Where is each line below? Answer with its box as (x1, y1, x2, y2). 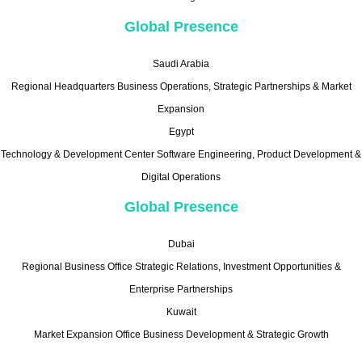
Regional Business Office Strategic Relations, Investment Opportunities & (21, 260, 341, 272)
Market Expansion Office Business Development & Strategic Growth (33, 328, 329, 340)
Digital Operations (141, 170, 221, 183)
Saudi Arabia (153, 57, 209, 69)
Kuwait (166, 305, 196, 318)
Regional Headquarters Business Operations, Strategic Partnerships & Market (11, 80, 351, 92)
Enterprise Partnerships (129, 283, 233, 295)
